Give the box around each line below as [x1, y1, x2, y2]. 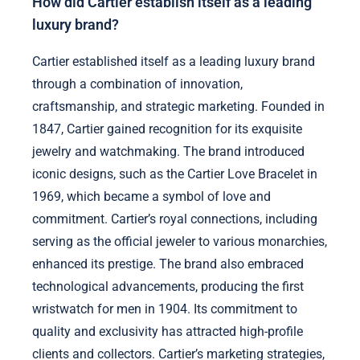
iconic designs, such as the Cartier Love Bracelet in [32, 166, 317, 182]
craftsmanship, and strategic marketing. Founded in [32, 98, 325, 114]
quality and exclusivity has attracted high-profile [32, 323, 303, 339]
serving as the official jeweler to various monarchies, [32, 233, 327, 249]
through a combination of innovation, [32, 76, 243, 92]
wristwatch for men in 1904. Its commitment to [32, 301, 297, 317]
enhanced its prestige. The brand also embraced [32, 256, 304, 272]
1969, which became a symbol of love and [32, 188, 271, 204]
